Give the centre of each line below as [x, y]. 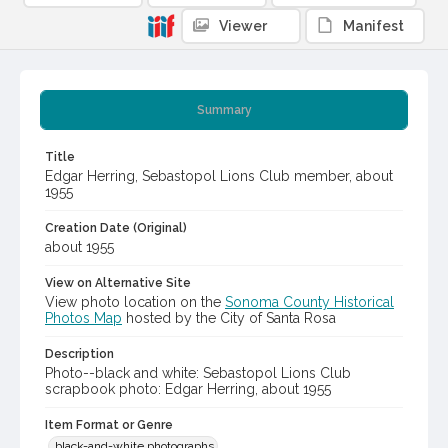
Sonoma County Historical [309, 302]
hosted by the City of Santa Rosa [229, 318]
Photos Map [83, 318]
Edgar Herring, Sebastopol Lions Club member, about [219, 176]
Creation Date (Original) [116, 228]
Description [79, 354]
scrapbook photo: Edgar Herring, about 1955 [188, 389]
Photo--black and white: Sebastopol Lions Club [198, 373]
